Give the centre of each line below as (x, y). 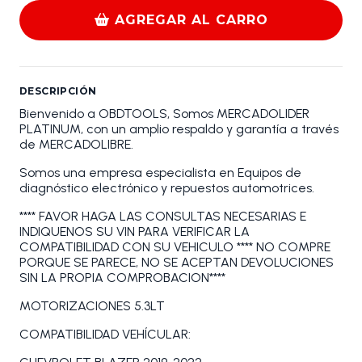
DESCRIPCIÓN (58, 91)
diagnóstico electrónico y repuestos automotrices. (167, 188)
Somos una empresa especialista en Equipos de (160, 173)
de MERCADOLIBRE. (76, 145)
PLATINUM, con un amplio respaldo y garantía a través (179, 129)
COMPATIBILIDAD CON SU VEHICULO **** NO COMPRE (175, 247)
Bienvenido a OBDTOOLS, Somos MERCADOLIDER (164, 114)
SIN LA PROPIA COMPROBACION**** (122, 278)
